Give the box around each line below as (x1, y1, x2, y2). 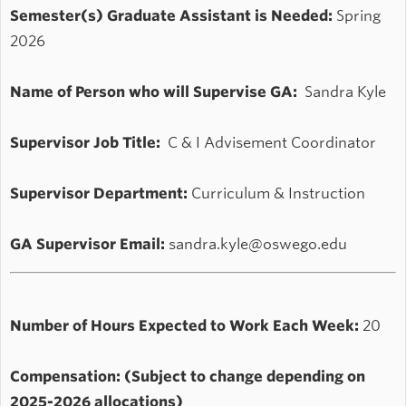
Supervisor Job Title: (10, 134, 160, 152)
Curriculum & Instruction (188, 185, 365, 203)
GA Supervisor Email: (10, 236, 165, 254)
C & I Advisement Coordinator (160, 134, 376, 152)
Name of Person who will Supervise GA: (10, 83, 304, 101)
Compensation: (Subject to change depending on (10, 368, 365, 386)
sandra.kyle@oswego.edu (165, 236, 347, 254)
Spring (333, 7, 381, 25)
